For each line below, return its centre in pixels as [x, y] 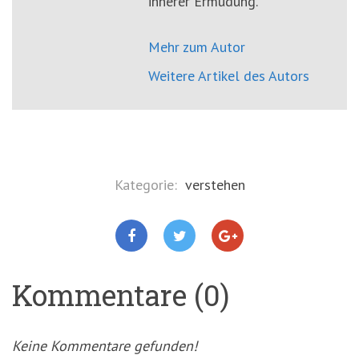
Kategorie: [147, 185]
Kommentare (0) [121, 295]
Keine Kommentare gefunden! [105, 346]
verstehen [215, 185]
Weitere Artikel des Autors [229, 76]
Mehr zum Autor [197, 47]
